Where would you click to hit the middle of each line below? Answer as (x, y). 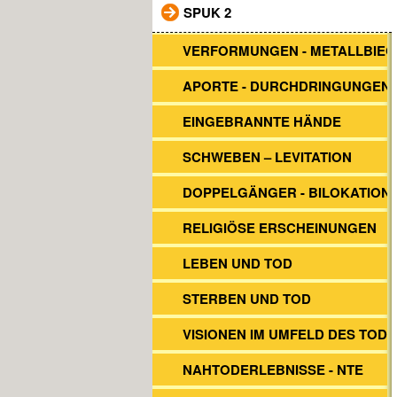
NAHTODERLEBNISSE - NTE (273, 370)
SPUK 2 (207, 12)
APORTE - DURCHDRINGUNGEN (287, 86)
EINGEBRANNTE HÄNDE (262, 121)
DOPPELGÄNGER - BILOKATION (287, 192)
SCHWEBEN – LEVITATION (267, 157)
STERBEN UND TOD (247, 299)
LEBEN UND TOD (237, 263)
